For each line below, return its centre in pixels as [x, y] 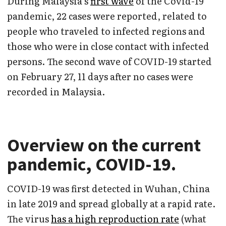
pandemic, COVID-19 [89, 164]
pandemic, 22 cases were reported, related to [107, 16]
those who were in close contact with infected [108, 46]
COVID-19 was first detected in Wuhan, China [108, 188]
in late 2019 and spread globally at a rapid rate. [111, 203]
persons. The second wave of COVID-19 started [109, 61]
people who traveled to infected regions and [106, 31]
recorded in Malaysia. [56, 91]
